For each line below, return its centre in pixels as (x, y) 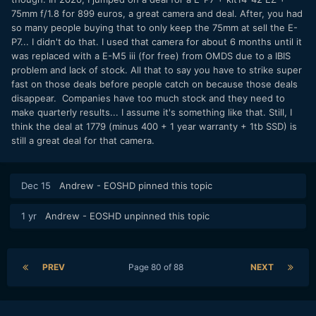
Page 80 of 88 (158, 267)
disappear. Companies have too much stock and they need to (148, 98)
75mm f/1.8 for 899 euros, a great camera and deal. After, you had (157, 14)
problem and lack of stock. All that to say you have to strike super (157, 70)
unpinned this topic (165, 215)
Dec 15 (36, 185)
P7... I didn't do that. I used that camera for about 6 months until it (157, 42)
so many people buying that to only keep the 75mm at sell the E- (154, 28)
